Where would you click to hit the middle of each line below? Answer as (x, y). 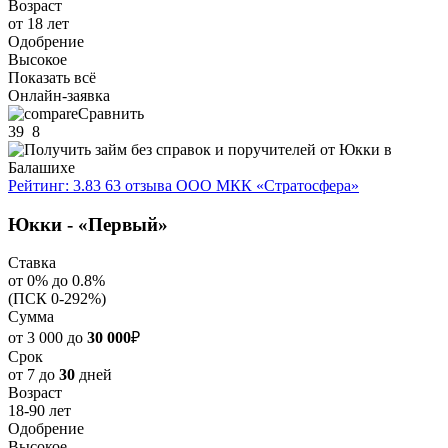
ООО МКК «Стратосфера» (267, 185)
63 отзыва (138, 185)
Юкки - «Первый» (88, 224)
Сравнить (111, 113)
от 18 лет (38, 23)
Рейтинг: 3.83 (54, 185)
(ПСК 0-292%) (57, 299)
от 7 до (33, 375)
